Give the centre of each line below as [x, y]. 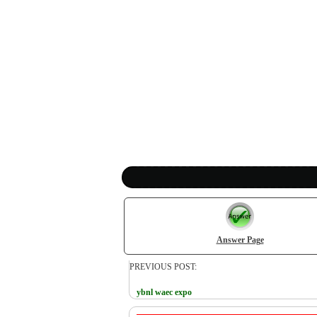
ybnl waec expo [164, 292]
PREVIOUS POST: [163, 267]
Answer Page [240, 240]
